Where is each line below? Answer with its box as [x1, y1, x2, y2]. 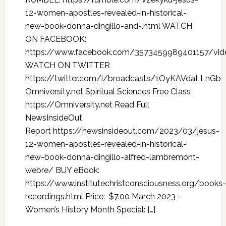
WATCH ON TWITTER [25, 61, 110, 70]
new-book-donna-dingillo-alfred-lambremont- [25, 152, 199, 162]
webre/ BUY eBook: [25, 165, 99, 175]
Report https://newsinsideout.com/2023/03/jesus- [25, 126, 219, 136]
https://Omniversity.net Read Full [25, 100, 149, 109]
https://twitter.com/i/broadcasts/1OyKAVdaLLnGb [25, 74, 221, 83]
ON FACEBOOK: [25, 34, 86, 44]
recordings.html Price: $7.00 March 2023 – [25, 192, 182, 201]
